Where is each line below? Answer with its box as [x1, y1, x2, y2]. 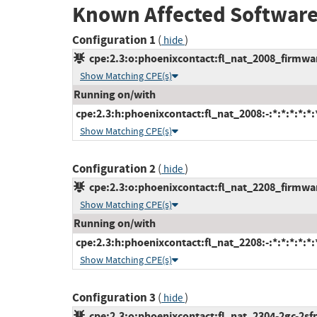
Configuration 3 [72, 289, 156, 306]
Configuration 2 [72, 161, 156, 178]
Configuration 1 [72, 32, 156, 49]
